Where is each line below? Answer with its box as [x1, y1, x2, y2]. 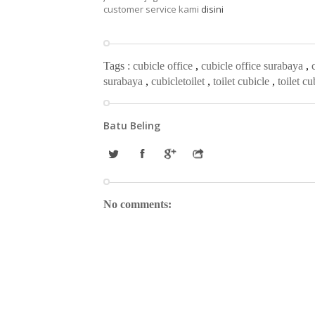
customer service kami [103, 3, 201, 15]
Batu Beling [103, 119, 160, 132]
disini [201, 3, 224, 15]
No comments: [103, 198, 172, 210]
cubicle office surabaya [201, 60, 306, 72]
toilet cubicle [213, 75, 272, 87]
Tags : [103, 60, 133, 72]
